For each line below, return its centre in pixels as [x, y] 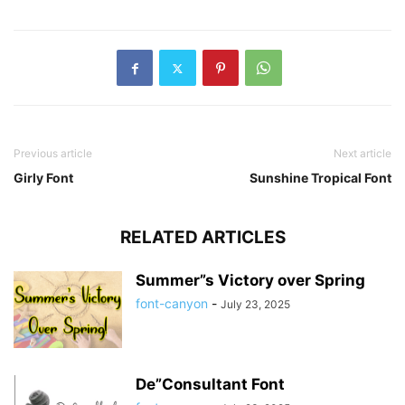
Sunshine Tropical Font [320, 178]
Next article [363, 154]
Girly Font [43, 178]
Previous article [53, 154]
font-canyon [172, 304]
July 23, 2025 [255, 305]
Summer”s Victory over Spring [250, 281]
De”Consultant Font [210, 385]
